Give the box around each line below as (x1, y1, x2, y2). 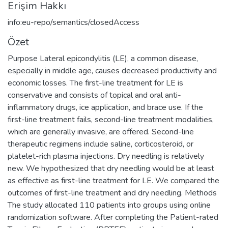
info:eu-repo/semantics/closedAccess (8, 16, 139, 28)
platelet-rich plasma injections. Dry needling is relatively (8, 150, 204, 162)
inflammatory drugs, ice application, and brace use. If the (8, 101, 203, 113)
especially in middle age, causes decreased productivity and (8, 65, 217, 76)
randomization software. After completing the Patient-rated (8, 211, 218, 223)
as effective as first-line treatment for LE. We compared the (8, 175, 219, 186)
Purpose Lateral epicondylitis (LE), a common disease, (8, 52, 198, 64)
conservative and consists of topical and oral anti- (8, 89, 181, 101)
